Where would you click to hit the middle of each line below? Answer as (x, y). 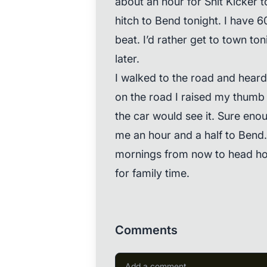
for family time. (152, 173)
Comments (146, 230)
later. (127, 59)
